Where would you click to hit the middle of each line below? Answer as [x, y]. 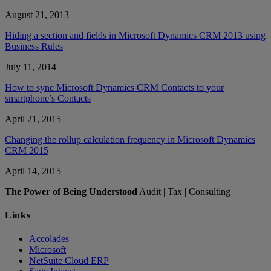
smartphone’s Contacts [48, 98]
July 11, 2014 [31, 67]
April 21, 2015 [33, 119]
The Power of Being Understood [71, 191]
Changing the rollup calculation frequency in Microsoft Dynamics [130, 139]
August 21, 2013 [37, 15]
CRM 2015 [27, 150]
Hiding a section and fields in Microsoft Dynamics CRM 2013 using [135, 35]
